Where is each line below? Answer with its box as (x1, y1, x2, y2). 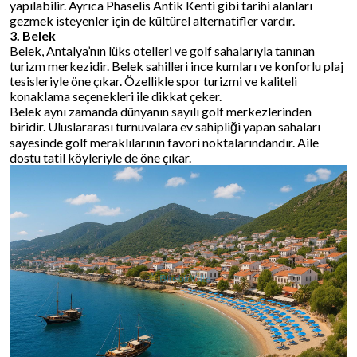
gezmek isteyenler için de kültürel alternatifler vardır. (10, 13, 295, 29)
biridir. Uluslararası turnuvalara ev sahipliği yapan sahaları (10, 119, 320, 135)
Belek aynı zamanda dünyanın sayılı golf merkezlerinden (10, 104, 312, 120)
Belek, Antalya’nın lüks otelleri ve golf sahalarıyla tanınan (10, 43, 315, 59)
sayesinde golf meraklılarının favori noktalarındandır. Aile (10, 135, 319, 151)
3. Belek (10, 28, 56, 44)
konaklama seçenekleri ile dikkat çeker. (10, 88, 222, 104)
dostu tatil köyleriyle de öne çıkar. (10, 150, 191, 166)
